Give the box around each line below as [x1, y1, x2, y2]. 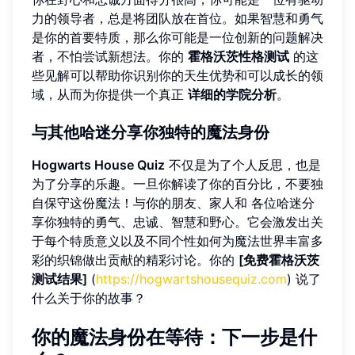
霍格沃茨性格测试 [188, 48, 289, 64]
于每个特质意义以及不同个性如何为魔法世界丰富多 [32, 232, 323, 249]
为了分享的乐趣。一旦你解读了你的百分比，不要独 [32, 175, 323, 192]
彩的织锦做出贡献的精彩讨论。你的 [32, 251, 239, 268]
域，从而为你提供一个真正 [32, 86, 188, 102]
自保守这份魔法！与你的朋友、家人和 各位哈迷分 [32, 194, 315, 211]
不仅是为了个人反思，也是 [165, 156, 321, 173]
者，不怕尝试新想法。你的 [32, 48, 188, 64]
